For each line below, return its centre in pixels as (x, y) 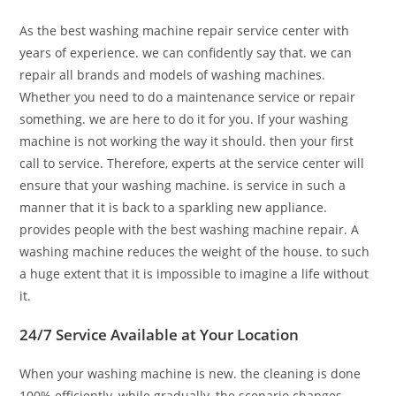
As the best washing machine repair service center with (185, 30)
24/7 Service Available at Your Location (161, 335)
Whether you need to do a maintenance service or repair (188, 97)
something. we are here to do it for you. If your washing (184, 119)
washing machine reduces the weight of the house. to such (195, 251)
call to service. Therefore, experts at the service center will (192, 163)
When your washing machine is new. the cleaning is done (190, 373)
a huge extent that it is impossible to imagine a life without (194, 274)
